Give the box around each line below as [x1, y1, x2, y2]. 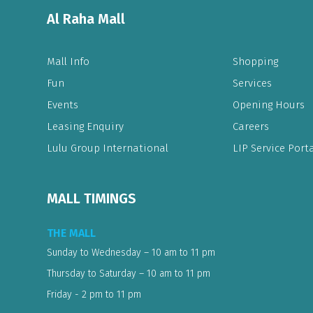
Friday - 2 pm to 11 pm [47, 289, 141, 301]
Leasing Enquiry [47, 120, 124, 133]
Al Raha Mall [47, 10, 125, 28]
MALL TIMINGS [47, 190, 136, 208]
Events [47, 99, 78, 112]
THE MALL [47, 226, 96, 240]
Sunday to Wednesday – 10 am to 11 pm [47, 247, 215, 259]
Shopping [232, 55, 278, 68]
